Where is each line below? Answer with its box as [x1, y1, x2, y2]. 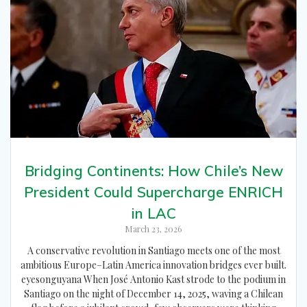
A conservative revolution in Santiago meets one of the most [27, 243, 280, 257]
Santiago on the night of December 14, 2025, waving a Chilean [24, 286, 283, 300]
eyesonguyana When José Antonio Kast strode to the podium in [21, 272, 286, 286]
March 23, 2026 [125, 223, 182, 234]
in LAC [131, 204, 176, 222]
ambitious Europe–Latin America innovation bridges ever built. [21, 258, 286, 271]
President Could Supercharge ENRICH [24, 182, 283, 201]
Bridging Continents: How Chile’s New [24, 161, 283, 180]
